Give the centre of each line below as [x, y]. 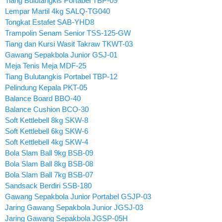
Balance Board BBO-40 [43, 98]
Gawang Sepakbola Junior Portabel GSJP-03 [78, 196]
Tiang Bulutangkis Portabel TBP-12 [61, 76]
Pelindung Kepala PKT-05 [46, 87]
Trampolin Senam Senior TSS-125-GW [68, 33]
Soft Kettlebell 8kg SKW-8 [47, 120]
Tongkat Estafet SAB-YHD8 [50, 22]
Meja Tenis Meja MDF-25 [46, 65]
